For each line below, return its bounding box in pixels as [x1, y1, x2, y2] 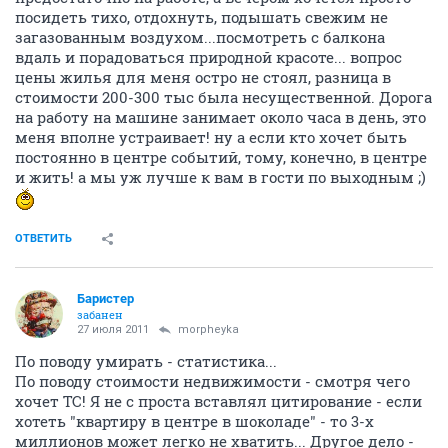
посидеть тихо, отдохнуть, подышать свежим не [15, 7, 388, 27]
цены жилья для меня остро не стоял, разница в [15, 67, 391, 87]
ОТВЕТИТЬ [15, 232, 72, 245]
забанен [77, 307, 123, 322]
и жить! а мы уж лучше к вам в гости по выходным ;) [15, 167, 426, 187]
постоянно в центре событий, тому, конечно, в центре [15, 147, 427, 167]
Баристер [77, 291, 134, 306]
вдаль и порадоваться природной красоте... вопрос [15, 47, 402, 67]
